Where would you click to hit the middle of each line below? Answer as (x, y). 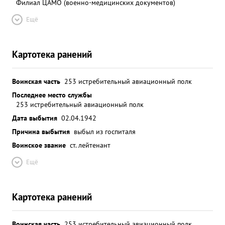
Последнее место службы (52, 95)
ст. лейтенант (90, 145)
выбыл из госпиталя (105, 131)
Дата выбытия (35, 118)
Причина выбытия (41, 131)
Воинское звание (39, 145)
